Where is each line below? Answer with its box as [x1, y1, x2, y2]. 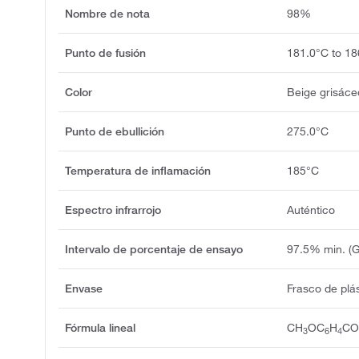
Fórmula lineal [65, 320, 135, 335]
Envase [65, 280, 103, 296]
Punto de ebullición [65, 123, 164, 139]
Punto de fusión [65, 45, 146, 60]
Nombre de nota [65, 6, 150, 21]
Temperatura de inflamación [65, 163, 211, 178]
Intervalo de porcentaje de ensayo [65, 241, 243, 256]
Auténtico [287, 202, 336, 217]
